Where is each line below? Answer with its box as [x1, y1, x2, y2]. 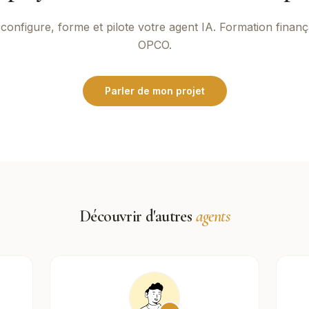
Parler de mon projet [104, 85, 205, 97]
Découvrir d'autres [79, 206, 196, 226]
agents [195, 206, 230, 226]
